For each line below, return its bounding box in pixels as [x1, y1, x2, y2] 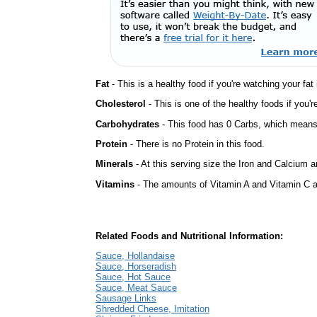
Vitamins [96, 178, 134, 190]
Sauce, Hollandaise [96, 250, 175, 262]
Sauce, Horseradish [96, 261, 176, 272]
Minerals [96, 158, 133, 170]
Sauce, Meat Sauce [96, 282, 177, 294]
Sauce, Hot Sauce [96, 272, 171, 283]
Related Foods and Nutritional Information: [96, 231, 283, 241]
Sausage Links [96, 293, 156, 304]
